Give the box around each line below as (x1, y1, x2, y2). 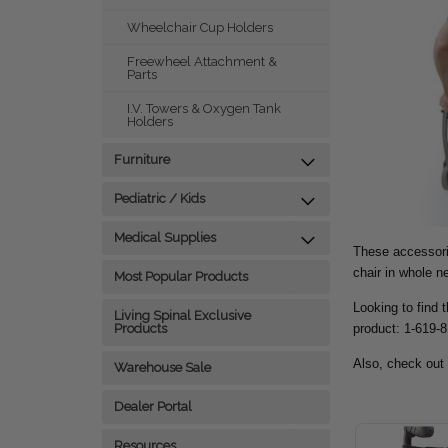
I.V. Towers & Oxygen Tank (127, 101, 281, 116)
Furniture (114, 152, 170, 167)
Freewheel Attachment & (127, 54, 277, 69)
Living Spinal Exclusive (114, 308, 251, 323)
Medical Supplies (114, 230, 216, 245)
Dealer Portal (114, 399, 192, 414)
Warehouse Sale (114, 360, 211, 375)
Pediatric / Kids (114, 191, 205, 206)
